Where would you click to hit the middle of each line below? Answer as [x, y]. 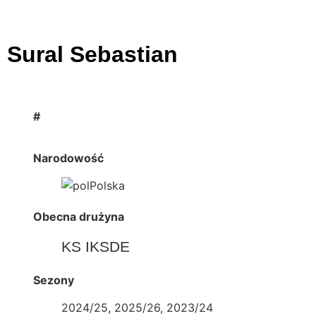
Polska [107, 186]
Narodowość [68, 158]
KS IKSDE [95, 247]
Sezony [53, 280]
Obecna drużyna [78, 217]
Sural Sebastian [92, 55]
